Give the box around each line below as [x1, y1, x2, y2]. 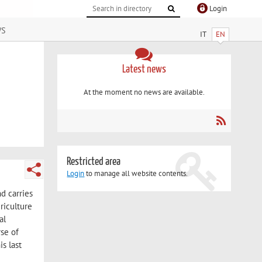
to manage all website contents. [84, 168, 188, 179]
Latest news [122, 63, 166, 75]
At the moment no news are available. [83, 87, 205, 98]
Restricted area [67, 156, 121, 168]
